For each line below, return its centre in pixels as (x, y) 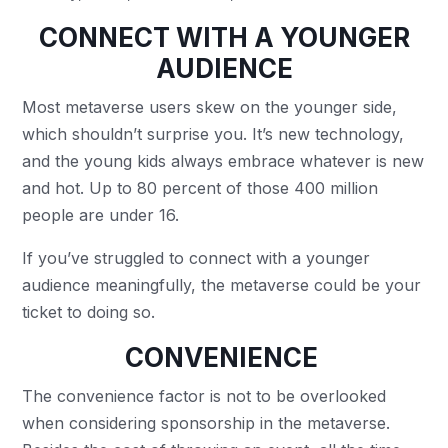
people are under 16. (103, 215)
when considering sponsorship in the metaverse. (206, 423)
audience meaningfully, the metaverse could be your (222, 285)
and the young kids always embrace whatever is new (223, 161)
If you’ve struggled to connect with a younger (196, 258)
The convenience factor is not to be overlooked (204, 396)
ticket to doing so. (91, 312)
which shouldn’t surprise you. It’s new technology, (213, 134)
